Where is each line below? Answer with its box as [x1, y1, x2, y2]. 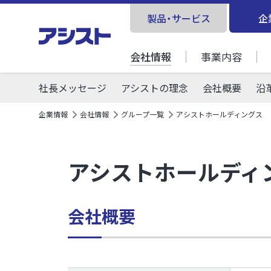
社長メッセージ [39, 80, 106, 95]
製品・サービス [146, 10, 211, 25]
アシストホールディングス [176, 109, 263, 119]
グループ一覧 [121, 109, 164, 119]
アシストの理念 [121, 80, 188, 95]
